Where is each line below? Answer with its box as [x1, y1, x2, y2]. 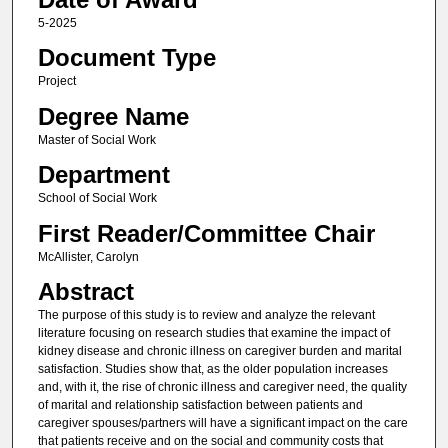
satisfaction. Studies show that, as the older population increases [37, 361, 388, 376]
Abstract [37, 277, 134, 305]
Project [37, 74, 76, 89]
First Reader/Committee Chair [37, 219, 375, 247]
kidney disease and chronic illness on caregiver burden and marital [37, 343, 402, 358]
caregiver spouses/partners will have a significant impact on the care [37, 415, 408, 430]
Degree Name [37, 102, 189, 130]
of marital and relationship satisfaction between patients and [37, 397, 363, 412]
